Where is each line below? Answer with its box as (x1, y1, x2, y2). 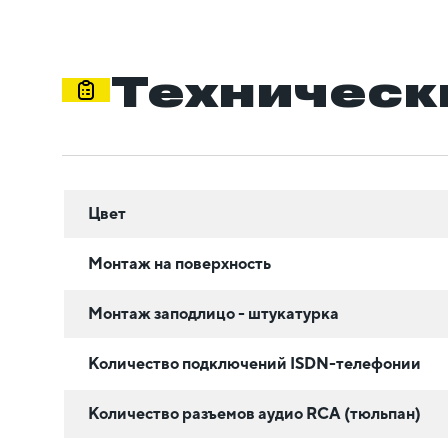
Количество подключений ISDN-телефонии (88, 353, 421, 373)
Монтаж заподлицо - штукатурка (88, 303, 339, 323)
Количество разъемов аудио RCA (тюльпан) (88, 403, 421, 423)
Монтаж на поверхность (88, 253, 271, 273)
